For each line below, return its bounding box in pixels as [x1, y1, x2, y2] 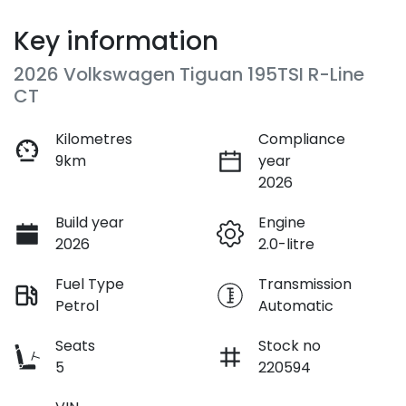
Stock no [258, 334, 321, 356]
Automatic [258, 295, 333, 316]
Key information [14, 23, 218, 59]
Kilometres [55, 128, 132, 150]
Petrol [55, 295, 99, 316]
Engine [258, 211, 305, 233]
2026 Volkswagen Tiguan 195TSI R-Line [14, 61, 364, 87]
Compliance [258, 128, 345, 150]
